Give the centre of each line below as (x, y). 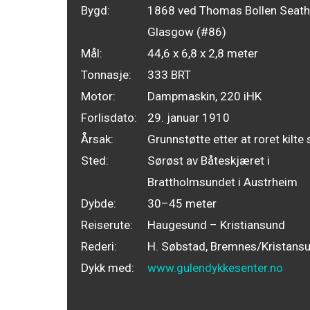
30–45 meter (182, 203)
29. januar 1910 (189, 117)
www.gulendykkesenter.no (215, 267)
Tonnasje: (106, 74)
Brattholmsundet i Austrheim (222, 182)
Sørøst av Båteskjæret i (209, 160)
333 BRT (169, 74)
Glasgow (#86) (187, 31)
